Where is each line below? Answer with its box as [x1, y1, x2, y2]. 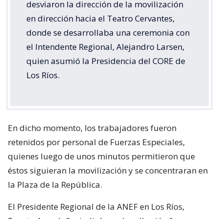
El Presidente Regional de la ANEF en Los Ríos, [8, 200, 184, 212]
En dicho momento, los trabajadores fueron [8, 122, 176, 133]
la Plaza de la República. [8, 178, 102, 190]
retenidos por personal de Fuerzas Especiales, [8, 136, 185, 148]
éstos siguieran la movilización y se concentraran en [8, 164, 208, 176]
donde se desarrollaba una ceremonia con [26, 26, 190, 38]
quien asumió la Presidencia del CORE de [26, 55, 185, 66]
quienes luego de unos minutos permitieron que [8, 150, 195, 162]
